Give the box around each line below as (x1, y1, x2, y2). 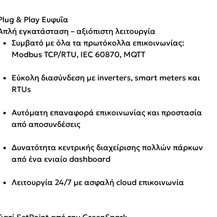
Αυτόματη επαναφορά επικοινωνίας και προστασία (12, 107, 202, 117)
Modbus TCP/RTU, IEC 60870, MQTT (12, 49, 146, 59)
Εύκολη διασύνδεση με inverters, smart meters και (12, 72, 201, 82)
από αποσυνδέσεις (12, 119, 81, 129)
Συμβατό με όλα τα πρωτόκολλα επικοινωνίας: (12, 37, 185, 47)
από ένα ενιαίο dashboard (12, 154, 111, 164)
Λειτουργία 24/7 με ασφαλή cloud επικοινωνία (12, 177, 185, 187)
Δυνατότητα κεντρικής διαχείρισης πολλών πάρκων (12, 142, 203, 152)
